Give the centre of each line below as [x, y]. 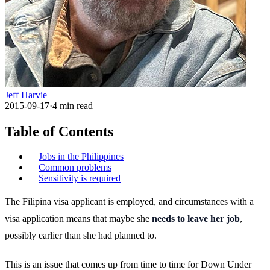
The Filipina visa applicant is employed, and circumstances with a [129, 202]
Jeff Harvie [26, 95]
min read [75, 105]
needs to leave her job [196, 219]
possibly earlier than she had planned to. [81, 236]
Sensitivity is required [80, 178]
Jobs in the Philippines [81, 157]
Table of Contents [59, 131]
